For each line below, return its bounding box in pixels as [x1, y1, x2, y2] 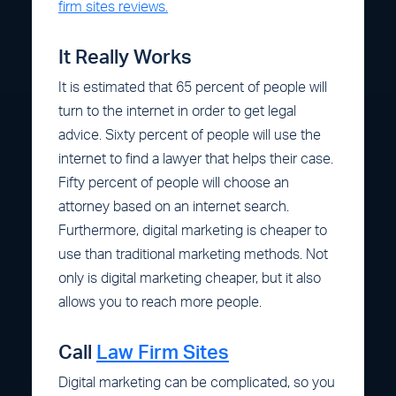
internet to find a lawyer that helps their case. [58, 151, 333, 166]
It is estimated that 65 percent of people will [58, 80, 327, 95]
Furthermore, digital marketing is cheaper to [58, 223, 327, 238]
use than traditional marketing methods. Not [58, 247, 328, 262]
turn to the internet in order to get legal [58, 103, 296, 118]
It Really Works [58, 47, 192, 67]
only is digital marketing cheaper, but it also [58, 270, 321, 286]
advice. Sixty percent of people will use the [58, 127, 321, 142]
